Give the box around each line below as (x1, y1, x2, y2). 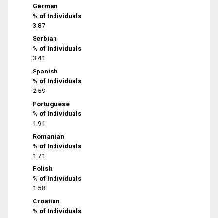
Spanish (33, 67, 58, 75)
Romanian (33, 132, 65, 140)
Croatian (33, 197, 60, 205)
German (33, 2, 58, 10)
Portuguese (33, 99, 70, 108)
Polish (33, 164, 53, 173)
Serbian (33, 35, 57, 43)
